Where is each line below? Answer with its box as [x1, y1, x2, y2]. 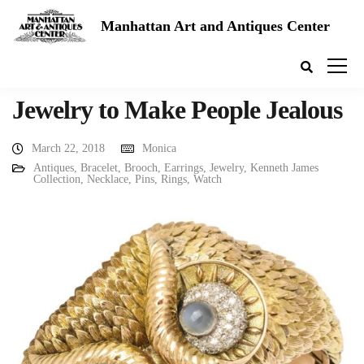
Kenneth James [250, 162, 318, 174]
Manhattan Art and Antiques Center [101, 17, 331, 34]
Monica [142, 142, 176, 154]
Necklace [87, 173, 128, 185]
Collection [33, 173, 80, 185]
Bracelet [80, 162, 118, 174]
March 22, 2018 [32, 142, 105, 154]
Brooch [124, 162, 158, 174]
